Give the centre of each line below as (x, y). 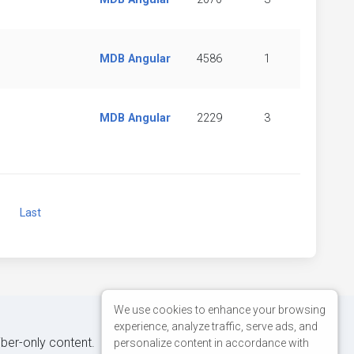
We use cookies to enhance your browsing (220, 309)
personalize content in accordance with (211, 343)
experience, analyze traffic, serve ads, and (216, 326)
